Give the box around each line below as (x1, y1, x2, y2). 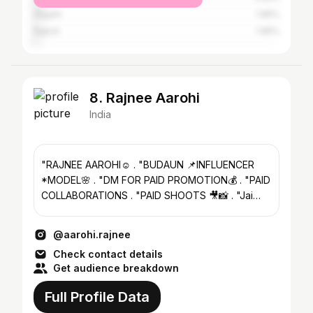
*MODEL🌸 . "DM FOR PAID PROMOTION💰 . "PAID (41, 174, 240, 186)
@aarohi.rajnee (53, 228, 131, 240)
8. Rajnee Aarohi (89, 89, 200, 106)
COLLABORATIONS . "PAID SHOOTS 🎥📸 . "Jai (41, 189, 131, 201)
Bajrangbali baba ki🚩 (41, 205, 139, 217)
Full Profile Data (45, 289, 150, 305)
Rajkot (34, 26, 59, 36)
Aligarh (34, 9, 61, 20)
